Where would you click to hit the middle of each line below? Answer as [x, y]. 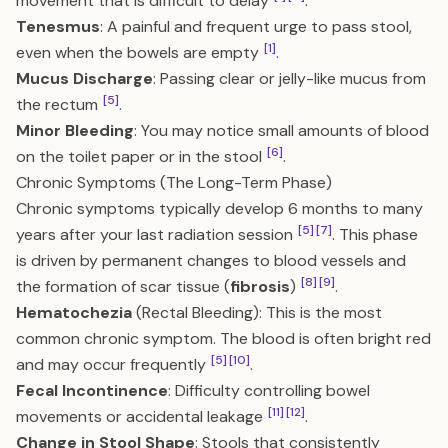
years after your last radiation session [156, 234]
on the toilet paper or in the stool [141, 156]
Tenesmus [58, 26]
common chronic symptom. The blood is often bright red [223, 338]
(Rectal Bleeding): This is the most [257, 312]
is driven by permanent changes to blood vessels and [211, 260]
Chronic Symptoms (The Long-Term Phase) [174, 182]
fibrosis [260, 286]
